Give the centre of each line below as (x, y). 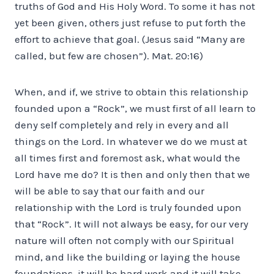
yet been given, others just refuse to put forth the (130, 22)
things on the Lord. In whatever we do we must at (131, 141)
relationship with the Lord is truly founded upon (128, 207)
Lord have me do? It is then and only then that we (132, 174)
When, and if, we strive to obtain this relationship (131, 91)
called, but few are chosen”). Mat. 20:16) (109, 55)
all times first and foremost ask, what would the (128, 157)
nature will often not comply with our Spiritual (124, 240)
